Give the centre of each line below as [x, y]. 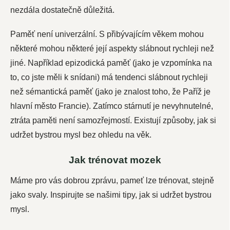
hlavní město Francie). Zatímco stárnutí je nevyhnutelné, [112, 106]
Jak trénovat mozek [115, 160]
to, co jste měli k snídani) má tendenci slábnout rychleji [109, 77]
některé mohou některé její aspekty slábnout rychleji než [112, 48]
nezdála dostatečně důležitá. [62, 10]
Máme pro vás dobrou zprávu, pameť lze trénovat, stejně [112, 180]
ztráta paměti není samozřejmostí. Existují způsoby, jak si [113, 120]
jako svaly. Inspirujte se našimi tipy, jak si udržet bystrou [111, 195]
